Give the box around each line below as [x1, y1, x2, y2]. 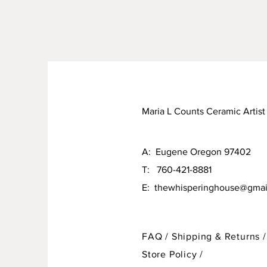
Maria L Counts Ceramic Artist [142, 106, 265, 116]
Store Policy [142, 249, 200, 259]
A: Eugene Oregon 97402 [142, 147, 251, 157]
